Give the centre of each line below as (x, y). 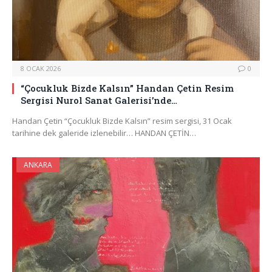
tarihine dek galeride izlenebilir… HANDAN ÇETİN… (104, 133)
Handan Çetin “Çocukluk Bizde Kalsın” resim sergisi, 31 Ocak (122, 121)
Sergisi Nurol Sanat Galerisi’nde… (99, 100)
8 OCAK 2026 (41, 69)
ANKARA (38, 165)
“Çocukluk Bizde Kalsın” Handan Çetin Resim (127, 88)
